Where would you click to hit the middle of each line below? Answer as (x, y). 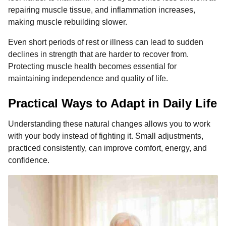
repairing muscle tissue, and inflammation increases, (102, 10)
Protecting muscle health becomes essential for (92, 66)
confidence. (29, 160)
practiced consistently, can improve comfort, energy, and (107, 148)
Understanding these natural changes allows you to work (109, 124)
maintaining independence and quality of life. (88, 78)
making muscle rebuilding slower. (68, 22)
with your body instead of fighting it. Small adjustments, (106, 136)
